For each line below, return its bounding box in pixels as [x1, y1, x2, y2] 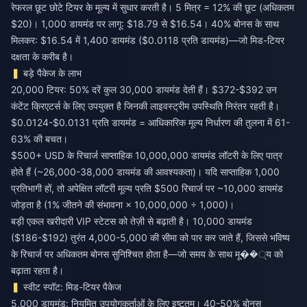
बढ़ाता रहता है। [11, 264, 64, 276]
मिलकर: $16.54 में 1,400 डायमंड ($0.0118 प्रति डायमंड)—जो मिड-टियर [11, 34, 284, 46]
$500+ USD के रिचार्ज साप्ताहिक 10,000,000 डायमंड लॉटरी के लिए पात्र [11, 149, 282, 161]
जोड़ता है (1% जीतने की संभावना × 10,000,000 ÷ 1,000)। [11, 198, 234, 210]
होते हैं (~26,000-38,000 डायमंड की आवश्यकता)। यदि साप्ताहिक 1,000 [11, 165, 280, 177]
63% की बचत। [11, 132, 68, 145]
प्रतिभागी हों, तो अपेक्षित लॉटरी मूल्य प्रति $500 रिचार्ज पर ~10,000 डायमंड [11, 182, 283, 194]
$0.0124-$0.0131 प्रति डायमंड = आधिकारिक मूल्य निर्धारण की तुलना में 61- [11, 116, 290, 128]
